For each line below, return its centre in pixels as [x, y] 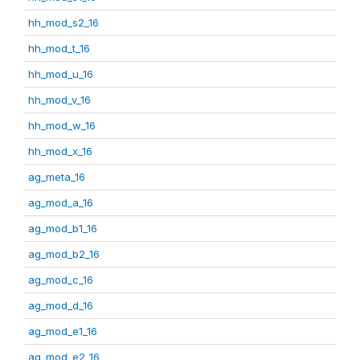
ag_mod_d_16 [61, 306]
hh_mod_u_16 [61, 74]
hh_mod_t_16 [59, 49]
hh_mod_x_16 [60, 151]
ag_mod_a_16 [61, 203]
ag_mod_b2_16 [64, 254]
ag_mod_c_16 [61, 280]
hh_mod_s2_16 [63, 23]
